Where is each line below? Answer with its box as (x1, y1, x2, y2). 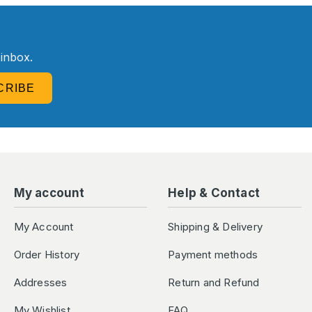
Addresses (13, 276, 68, 289)
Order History (13, 248, 80, 261)
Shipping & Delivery (168, 220, 263, 233)
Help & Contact (168, 186, 260, 200)
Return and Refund (168, 276, 260, 289)
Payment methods (168, 248, 258, 261)
